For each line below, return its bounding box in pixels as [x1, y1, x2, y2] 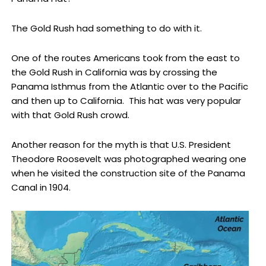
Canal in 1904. [11, 181, 71, 194]
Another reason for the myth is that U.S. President [11, 138, 231, 151]
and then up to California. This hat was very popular [11, 94, 241, 107]
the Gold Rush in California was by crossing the [11, 66, 217, 79]
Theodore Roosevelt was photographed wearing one [11, 153, 246, 166]
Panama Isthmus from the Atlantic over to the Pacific [11, 80, 248, 93]
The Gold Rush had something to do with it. [11, 21, 202, 34]
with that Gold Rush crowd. [11, 109, 129, 122]
